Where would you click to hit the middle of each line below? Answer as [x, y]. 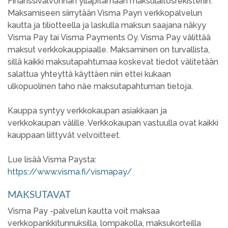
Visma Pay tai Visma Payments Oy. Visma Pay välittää [109, 38]
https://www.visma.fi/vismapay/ [70, 172]
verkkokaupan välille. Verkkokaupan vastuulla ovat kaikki [113, 123]
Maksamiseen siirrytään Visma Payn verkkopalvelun [105, 13]
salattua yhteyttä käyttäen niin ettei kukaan [89, 74]
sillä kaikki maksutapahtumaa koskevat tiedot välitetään [113, 62]
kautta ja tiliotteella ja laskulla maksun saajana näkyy [107, 25]
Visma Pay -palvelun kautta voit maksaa [84, 211]
